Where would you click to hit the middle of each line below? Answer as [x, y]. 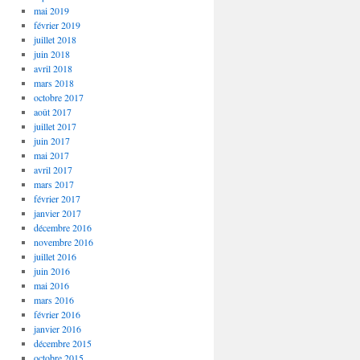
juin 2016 [51, 271]
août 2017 [52, 112]
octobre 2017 [58, 97]
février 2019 [57, 25]
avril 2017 [53, 170]
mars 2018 [53, 83]
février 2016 [57, 314]
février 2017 [57, 198]
